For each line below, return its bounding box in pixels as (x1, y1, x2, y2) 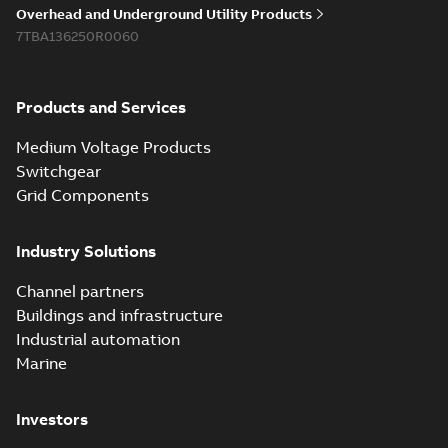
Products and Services (16, 97, 186, 117)
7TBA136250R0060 (16, 27, 139, 45)
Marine (16, 353, 67, 373)
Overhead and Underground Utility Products (16, 5, 312, 23)
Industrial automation (16, 329, 180, 349)
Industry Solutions (16, 241, 156, 261)
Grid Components (16, 185, 149, 205)
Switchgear (16, 161, 101, 181)
